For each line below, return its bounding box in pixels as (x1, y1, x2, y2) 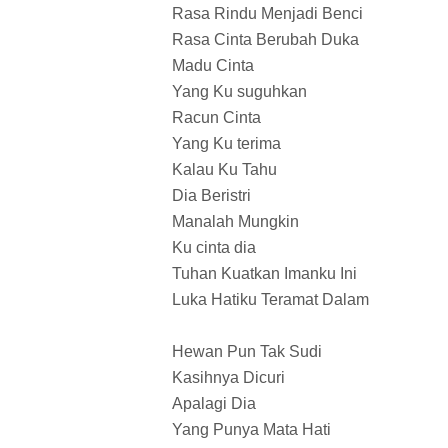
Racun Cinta (172, 109, 261, 127)
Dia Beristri (172, 187, 251, 205)
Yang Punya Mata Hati (172, 421, 331, 439)
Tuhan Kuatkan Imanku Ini (172, 265, 357, 283)
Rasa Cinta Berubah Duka (172, 31, 359, 49)
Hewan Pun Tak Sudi (172, 343, 322, 361)
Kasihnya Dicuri (172, 369, 285, 387)
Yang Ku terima (172, 135, 281, 153)
